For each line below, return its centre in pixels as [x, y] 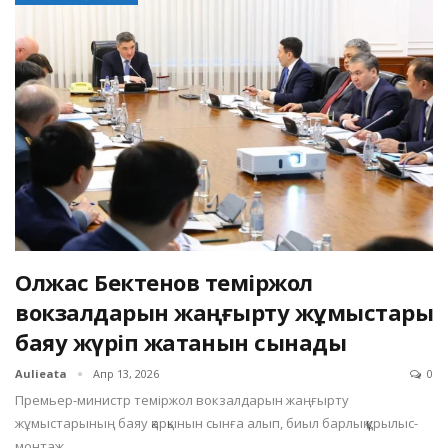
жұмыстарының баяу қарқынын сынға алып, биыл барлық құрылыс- [216, 423]
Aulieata [42, 374]
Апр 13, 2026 [126, 374]
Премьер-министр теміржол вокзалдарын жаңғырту [182, 400]
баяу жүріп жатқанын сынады [180, 342]
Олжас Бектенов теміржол [164, 282]
